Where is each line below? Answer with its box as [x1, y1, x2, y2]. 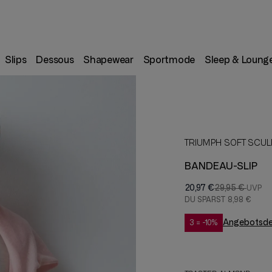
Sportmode [143, 55, 195, 65]
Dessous [36, 55, 74, 65]
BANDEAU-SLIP [185, 161, 257, 171]
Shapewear [83, 55, 134, 65]
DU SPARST [185, 195, 228, 204]
